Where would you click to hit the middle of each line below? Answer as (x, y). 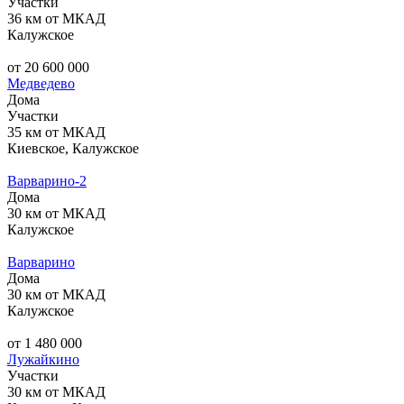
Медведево (41, 83)
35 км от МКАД (56, 132)
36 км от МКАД (56, 18)
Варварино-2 (47, 180)
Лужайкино (43, 359)
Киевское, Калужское (73, 148)
